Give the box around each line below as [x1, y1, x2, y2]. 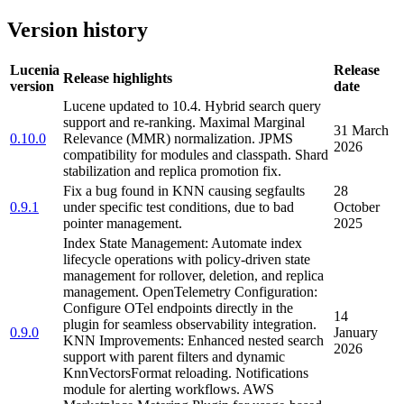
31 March [334, 123, 389, 139]
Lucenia [10, 62, 60, 78]
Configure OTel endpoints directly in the [63, 300, 293, 317]
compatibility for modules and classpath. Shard [63, 147, 328, 163]
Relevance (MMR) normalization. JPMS [63, 131, 293, 147]
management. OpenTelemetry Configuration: [63, 284, 317, 300]
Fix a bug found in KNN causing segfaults [63, 183, 305, 199]
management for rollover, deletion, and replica [63, 268, 324, 284]
